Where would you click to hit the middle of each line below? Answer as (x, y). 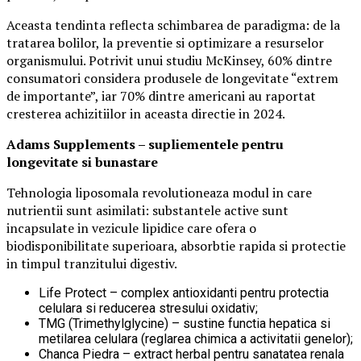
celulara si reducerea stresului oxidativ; (148, 308)
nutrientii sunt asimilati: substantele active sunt (147, 210)
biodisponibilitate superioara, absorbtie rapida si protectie (176, 245)
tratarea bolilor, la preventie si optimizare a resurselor (165, 42)
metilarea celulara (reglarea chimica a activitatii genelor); (196, 338)
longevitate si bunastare (82, 162)
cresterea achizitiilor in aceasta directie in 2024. (146, 113)
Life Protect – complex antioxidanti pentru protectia (184, 293)
